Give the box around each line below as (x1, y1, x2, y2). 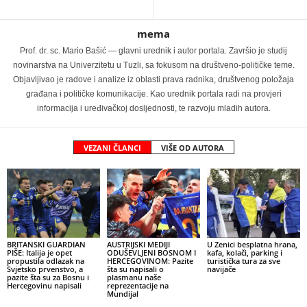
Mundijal (106, 288, 138, 299)
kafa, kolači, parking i (206, 247, 282, 258)
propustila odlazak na (7, 256, 84, 267)
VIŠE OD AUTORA (160, 142, 224, 153)
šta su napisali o (106, 264, 164, 275)
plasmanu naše (106, 272, 161, 283)
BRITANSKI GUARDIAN (7, 239, 86, 250)
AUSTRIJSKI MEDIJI (106, 239, 170, 250)
